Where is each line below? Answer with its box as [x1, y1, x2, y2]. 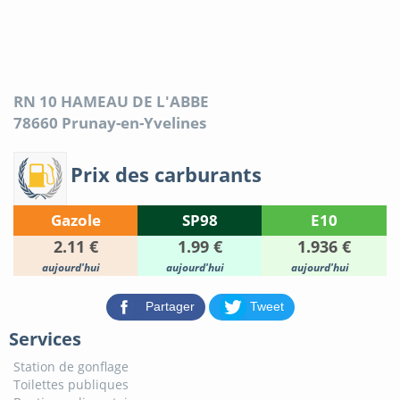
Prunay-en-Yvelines [62, 112, 206, 134]
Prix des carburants [71, 160, 262, 187]
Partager [145, 298, 195, 313]
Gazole [50, 210, 101, 231]
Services [9, 327, 81, 352]
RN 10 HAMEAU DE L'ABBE [13, 91, 209, 112]
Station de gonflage [13, 358, 129, 376]
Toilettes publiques [13, 376, 129, 394]
